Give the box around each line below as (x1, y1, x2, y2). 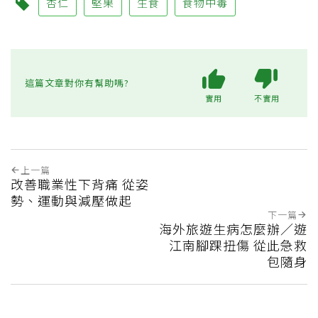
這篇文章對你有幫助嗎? (25, 76, 129, 90)
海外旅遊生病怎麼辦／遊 (159, 219, 307, 238)
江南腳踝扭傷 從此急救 (169, 235, 307, 254)
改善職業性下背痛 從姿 (11, 174, 149, 193)
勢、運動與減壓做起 (11, 190, 132, 209)
